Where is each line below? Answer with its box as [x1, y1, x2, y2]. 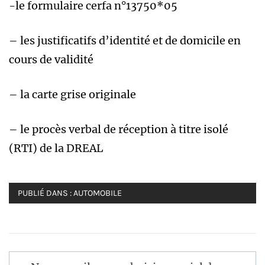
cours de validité [9, 53, 93, 67]
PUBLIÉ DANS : [18, 188, 73, 199]
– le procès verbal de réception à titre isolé [9, 122, 228, 137]
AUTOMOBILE [73, 188, 122, 199]
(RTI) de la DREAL [9, 141, 103, 156]
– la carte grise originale [9, 88, 136, 102]
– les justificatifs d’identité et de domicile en [9, 34, 241, 48]
